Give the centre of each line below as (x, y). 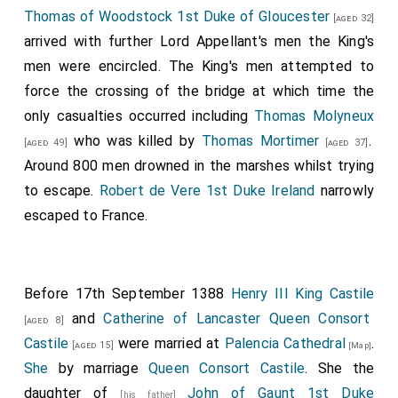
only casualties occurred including (139, 116)
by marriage (99, 368)
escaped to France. (86, 215)
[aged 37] (344, 143)
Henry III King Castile (302, 294)
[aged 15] (91, 345)
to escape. (61, 191)
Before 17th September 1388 (127, 294)
